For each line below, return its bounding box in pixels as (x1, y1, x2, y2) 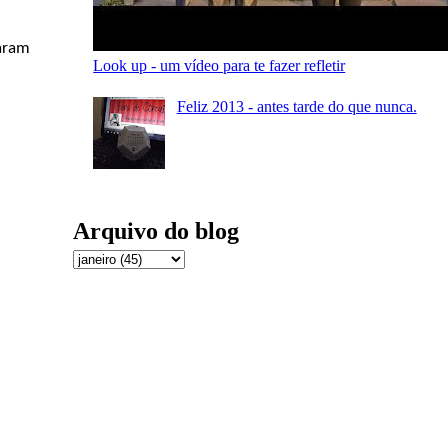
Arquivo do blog (73, 218, 240, 245)
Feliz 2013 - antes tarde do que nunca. (176, 98, 417, 116)
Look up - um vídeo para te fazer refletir (93, 56, 346, 74)
